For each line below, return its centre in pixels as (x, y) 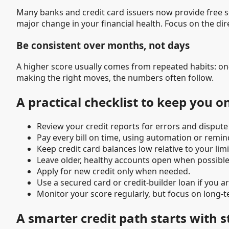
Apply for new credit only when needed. (113, 171)
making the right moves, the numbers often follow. (115, 78)
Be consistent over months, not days (103, 45)
